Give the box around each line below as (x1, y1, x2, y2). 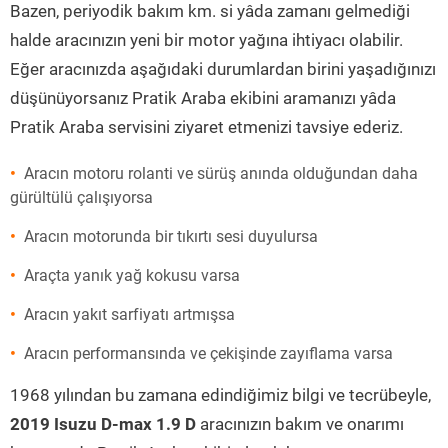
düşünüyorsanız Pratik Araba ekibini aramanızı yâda (10, 88, 396, 108)
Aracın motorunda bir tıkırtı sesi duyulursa (24, 227, 318, 246)
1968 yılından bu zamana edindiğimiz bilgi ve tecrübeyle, (10, 385, 431, 405)
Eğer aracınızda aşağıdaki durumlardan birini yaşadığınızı (10, 59, 436, 79)
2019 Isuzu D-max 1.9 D (10, 414, 196, 434)
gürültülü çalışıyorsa (10, 188, 153, 207)
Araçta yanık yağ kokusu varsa (24, 266, 240, 285)
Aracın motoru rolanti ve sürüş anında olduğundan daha (24, 164, 418, 183)
